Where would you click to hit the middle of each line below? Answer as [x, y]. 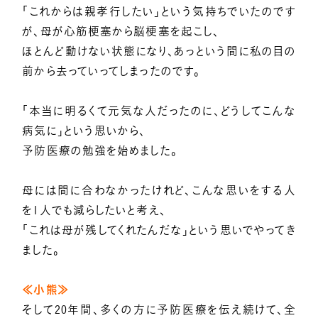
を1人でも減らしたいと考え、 [94, 210]
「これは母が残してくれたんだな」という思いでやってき [159, 230]
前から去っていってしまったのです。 [111, 71]
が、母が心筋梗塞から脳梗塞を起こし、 [121, 32]
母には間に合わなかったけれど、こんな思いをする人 [159, 191]
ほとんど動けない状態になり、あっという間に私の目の [159, 51]
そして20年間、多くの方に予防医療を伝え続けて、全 [159, 310]
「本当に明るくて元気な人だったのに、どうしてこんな [159, 111]
